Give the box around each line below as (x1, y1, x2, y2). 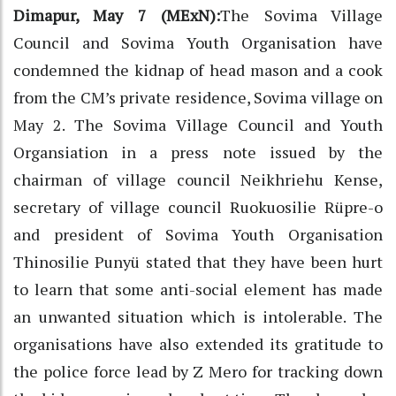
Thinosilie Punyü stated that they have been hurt (13, 250, 383, 272)
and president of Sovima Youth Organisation (13, 223, 383, 245)
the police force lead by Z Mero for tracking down (13, 360, 383, 382)
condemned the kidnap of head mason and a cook (13, 58, 383, 80)
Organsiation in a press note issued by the (13, 141, 383, 163)
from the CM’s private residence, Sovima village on (13, 86, 383, 108)
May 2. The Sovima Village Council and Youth (13, 113, 383, 135)
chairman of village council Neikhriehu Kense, (13, 168, 383, 190)
